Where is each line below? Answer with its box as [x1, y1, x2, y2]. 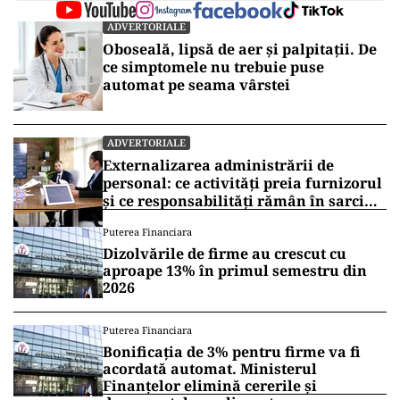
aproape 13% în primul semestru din [103, 261, 367, 281]
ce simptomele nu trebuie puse [103, 57, 324, 78]
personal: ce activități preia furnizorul [103, 173, 382, 194]
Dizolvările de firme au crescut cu [103, 244, 346, 264]
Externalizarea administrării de [103, 155, 334, 176]
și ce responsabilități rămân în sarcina [103, 191, 383, 212]
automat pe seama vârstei [103, 75, 290, 96]
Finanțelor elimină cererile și [103, 376, 317, 396]
